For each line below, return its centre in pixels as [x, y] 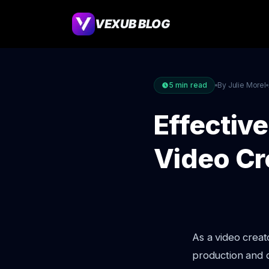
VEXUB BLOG [132, 24]
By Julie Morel [242, 85]
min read [191, 85]
